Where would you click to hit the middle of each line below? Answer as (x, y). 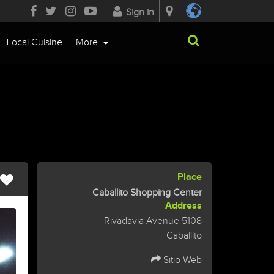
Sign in (140, 13)
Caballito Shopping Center (147, 193)
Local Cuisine (35, 43)
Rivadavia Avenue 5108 (153, 221)
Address (183, 206)
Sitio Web (181, 261)
